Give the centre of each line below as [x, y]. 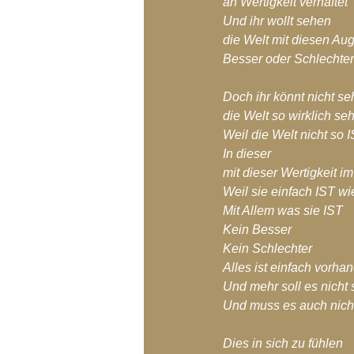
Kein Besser [257, 230]
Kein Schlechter [267, 249]
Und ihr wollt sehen [277, 21]
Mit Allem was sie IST [283, 211]
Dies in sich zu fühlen [283, 343]
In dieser [247, 154]
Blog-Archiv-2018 [224, 16]
